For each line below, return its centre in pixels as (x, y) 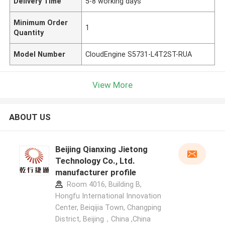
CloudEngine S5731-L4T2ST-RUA (139, 54)
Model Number (40, 54)
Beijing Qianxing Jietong (101, 149)
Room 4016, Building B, (103, 185)
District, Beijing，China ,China (103, 219)
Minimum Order (41, 22)
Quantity (29, 32)
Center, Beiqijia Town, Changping (108, 208)
